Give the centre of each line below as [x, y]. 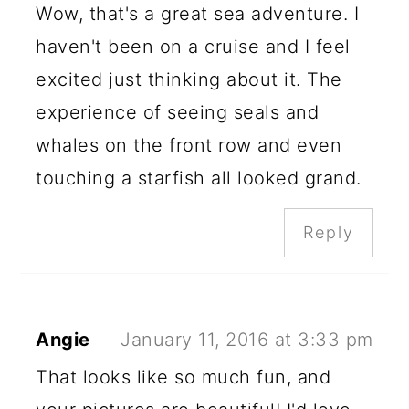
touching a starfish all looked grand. [199, 178]
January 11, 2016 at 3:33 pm [247, 339]
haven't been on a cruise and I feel [193, 46]
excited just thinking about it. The [189, 79]
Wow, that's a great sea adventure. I [198, 13]
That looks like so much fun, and [184, 377]
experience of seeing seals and [178, 112]
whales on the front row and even [189, 145]
